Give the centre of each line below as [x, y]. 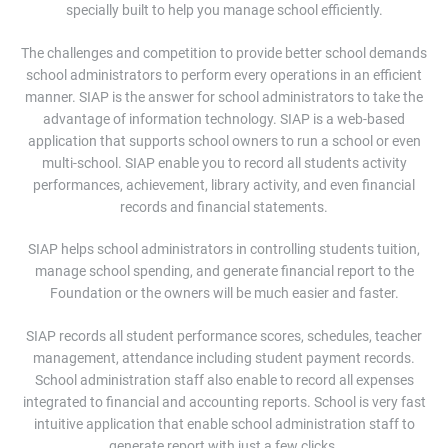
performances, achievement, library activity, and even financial [224, 184]
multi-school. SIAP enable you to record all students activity [224, 162]
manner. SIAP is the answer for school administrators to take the [224, 96]
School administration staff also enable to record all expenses [224, 380]
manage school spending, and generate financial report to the [224, 271]
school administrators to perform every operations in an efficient [224, 74]
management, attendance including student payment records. [224, 358]
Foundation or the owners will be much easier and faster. [224, 293]
